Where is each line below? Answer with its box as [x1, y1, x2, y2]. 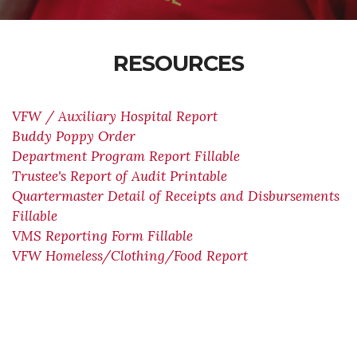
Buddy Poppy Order [12, 127, 139, 145]
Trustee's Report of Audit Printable [12, 167, 227, 185]
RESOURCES [113, 50, 244, 76]
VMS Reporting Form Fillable [12, 227, 193, 245]
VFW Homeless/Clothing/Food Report [12, 247, 248, 265]
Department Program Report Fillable [12, 147, 240, 165]
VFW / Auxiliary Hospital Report [12, 108, 218, 125]
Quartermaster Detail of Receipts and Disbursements [12, 187, 339, 205]
